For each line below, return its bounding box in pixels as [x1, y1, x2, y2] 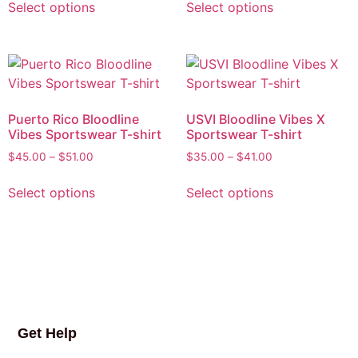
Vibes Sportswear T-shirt [8, 126, 161, 143]
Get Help [18, 324, 78, 341]
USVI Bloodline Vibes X [185, 111, 325, 128]
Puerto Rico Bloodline [8, 111, 139, 128]
